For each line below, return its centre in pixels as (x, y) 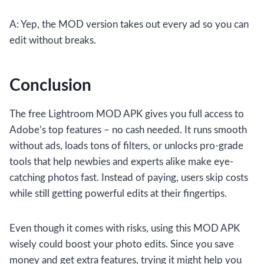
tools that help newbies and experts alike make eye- (121, 162)
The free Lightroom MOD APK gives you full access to (127, 114)
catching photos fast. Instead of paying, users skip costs (129, 178)
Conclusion (50, 86)
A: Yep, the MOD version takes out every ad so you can (129, 25)
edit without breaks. (53, 41)
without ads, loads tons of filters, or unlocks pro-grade (126, 146)
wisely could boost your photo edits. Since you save (122, 245)
